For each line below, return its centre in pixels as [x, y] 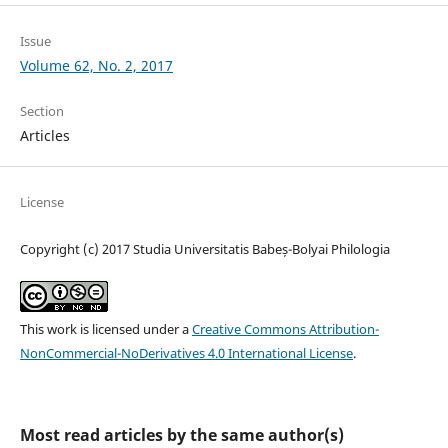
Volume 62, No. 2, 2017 [96, 66]
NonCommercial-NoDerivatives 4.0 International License [186, 353]
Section [41, 111]
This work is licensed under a [105, 329]
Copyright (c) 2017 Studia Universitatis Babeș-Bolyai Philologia [204, 249]
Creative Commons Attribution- [285, 329]
